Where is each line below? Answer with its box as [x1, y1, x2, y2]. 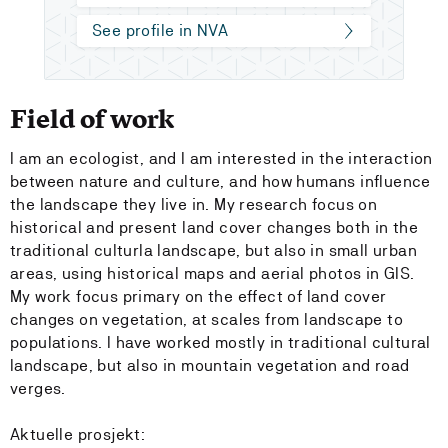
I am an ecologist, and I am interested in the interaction [10, 149, 433, 168]
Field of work [10, 102, 175, 136]
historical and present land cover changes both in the [10, 218, 419, 237]
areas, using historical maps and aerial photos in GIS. [10, 264, 415, 283]
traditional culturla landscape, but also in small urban [10, 241, 417, 260]
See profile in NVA [92, 21, 229, 40]
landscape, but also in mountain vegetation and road [10, 356, 410, 375]
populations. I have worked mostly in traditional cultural [10, 333, 431, 352]
